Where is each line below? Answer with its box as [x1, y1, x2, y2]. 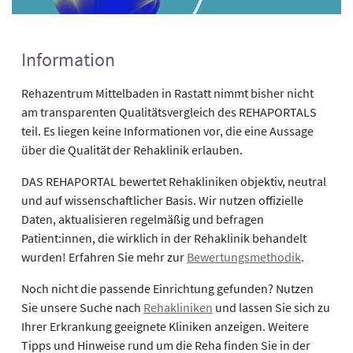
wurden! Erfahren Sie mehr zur [21, 248, 187, 265]
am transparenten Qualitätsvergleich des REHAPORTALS [21, 103, 317, 120]
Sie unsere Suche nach [21, 299, 143, 315]
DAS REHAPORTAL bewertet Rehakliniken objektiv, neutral [21, 173, 326, 189]
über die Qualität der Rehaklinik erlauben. [21, 141, 243, 158]
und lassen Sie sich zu [213, 299, 330, 315]
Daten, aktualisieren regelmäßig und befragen [21, 210, 264, 227]
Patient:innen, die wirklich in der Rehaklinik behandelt [21, 229, 307, 246]
